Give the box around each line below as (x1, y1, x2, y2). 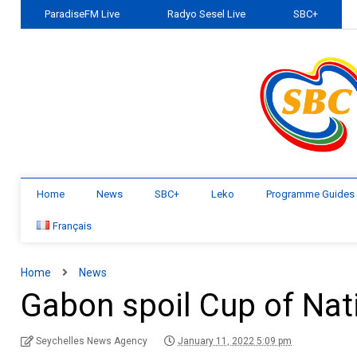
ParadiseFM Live (45, 8, 120, 20)
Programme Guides (266, 188, 355, 200)
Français (53, 220, 92, 232)
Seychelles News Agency (36, 335, 148, 347)
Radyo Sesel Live (167, 8, 246, 20)
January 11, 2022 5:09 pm (178, 335, 292, 347)
